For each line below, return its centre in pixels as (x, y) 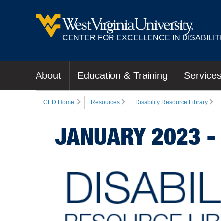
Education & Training (123, 75)
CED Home (59, 102)
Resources (105, 102)
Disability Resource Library (171, 102)
